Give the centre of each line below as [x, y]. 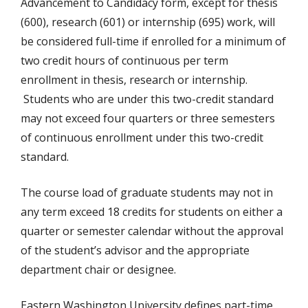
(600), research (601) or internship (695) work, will [148, 22]
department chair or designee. [98, 270]
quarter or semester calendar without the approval [152, 231]
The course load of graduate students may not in [147, 193]
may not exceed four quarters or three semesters [148, 119]
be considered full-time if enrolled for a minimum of [153, 42]
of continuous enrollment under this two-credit [142, 138]
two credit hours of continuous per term [124, 61]
